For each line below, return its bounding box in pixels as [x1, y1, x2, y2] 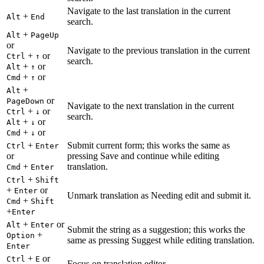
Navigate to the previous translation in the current [67, 45, 250, 56]
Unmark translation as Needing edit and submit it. [67, 190, 251, 201]
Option [6, 231, 35, 240]
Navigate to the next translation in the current [67, 101, 234, 111]
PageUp [31, 31, 59, 40]
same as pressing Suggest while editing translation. [67, 235, 255, 246]
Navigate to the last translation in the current [67, 6, 230, 16]
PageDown [6, 97, 44, 106]
